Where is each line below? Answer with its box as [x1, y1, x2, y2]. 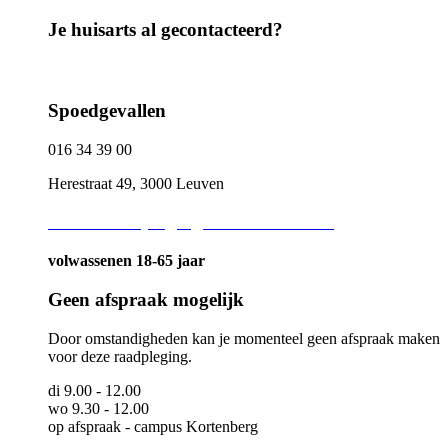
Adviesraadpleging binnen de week [48, 211, 334, 233]
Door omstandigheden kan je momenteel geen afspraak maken [48, 329, 440, 347]
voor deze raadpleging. [48, 347, 192, 365]
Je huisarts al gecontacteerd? [48, 18, 283, 40]
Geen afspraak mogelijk [48, 288, 244, 310]
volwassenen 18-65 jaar [48, 252, 205, 270]
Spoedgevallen [48, 99, 166, 121]
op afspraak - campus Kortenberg [48, 417, 258, 435]
